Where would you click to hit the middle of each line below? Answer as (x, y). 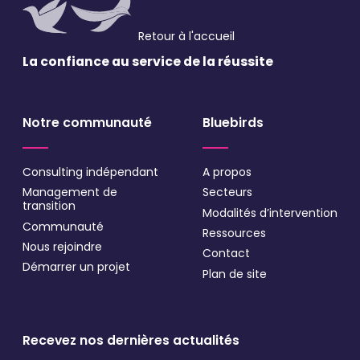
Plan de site (235, 274)
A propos (227, 172)
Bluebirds (233, 122)
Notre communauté (87, 122)
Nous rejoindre (62, 246)
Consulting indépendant (90, 172)
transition (49, 206)
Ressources (234, 233)
